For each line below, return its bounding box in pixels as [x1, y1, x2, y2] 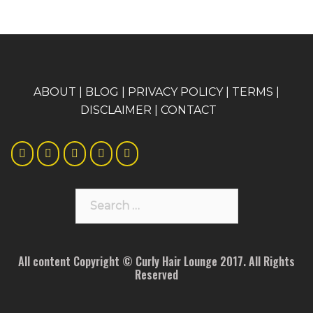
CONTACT [160, 102, 217, 116]
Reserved [135, 265, 178, 282]
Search [74, 189, 114, 203]
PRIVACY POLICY [128, 84, 223, 98]
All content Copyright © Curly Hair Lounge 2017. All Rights [18, 252, 295, 269]
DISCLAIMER [80, 102, 152, 116]
